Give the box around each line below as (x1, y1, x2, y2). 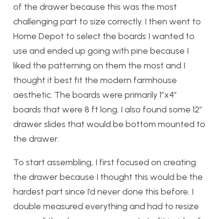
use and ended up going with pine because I (13, 45, 189, 56)
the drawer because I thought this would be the (13, 171, 203, 182)
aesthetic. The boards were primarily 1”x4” (13, 89, 177, 100)
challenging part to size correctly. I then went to (13, 16, 201, 27)
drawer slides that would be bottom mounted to (13, 118, 205, 130)
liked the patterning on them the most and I (13, 60, 185, 71)
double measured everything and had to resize (13, 200, 199, 212)
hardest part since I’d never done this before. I (13, 186, 194, 197)
